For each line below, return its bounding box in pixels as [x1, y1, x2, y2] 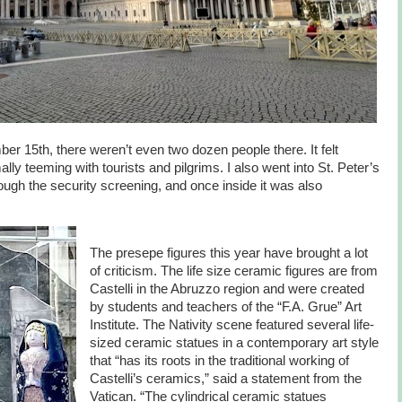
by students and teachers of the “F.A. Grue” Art [89, 299, 362, 314]
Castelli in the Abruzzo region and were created [89, 281, 364, 296]
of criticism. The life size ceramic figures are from [89, 263, 378, 278]
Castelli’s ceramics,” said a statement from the [89, 371, 362, 386]
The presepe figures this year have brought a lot [89, 245, 368, 260]
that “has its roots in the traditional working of [89, 353, 349, 368]
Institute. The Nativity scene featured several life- [89, 317, 374, 332]
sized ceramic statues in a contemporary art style [89, 335, 379, 350]
